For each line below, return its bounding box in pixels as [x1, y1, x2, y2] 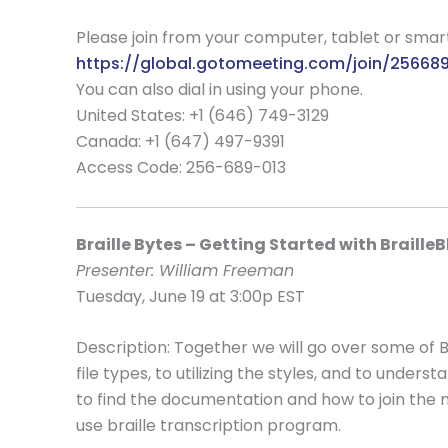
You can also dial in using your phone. [76, 77, 363, 101]
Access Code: [76, 155, 186, 179]
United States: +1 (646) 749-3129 [76, 103, 333, 127]
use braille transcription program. [76, 414, 341, 438]
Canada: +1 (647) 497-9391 [76, 129, 285, 153]
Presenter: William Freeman [76, 258, 294, 282]
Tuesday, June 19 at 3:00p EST [76, 284, 305, 308]
